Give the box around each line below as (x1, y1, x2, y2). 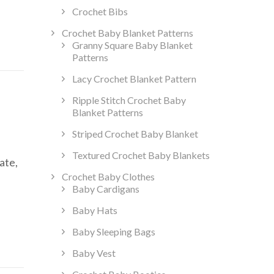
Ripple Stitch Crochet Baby (72, 94, 186, 106)
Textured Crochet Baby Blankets (72, 149, 210, 161)
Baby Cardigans (72, 183, 139, 195)
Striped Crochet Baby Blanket (72, 128, 198, 140)
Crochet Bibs (72, 6, 128, 18)
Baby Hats (72, 204, 117, 217)
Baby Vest (72, 247, 116, 259)
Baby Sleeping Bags (72, 226, 155, 238)
